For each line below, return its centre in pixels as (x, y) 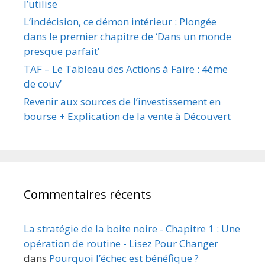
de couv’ (43, 83)
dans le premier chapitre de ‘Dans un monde (127, 36)
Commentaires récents (88, 194)
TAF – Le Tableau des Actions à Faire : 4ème (126, 69)
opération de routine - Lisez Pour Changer (121, 243)
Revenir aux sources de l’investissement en (122, 101)
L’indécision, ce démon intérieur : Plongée (120, 21)
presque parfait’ (62, 51)
